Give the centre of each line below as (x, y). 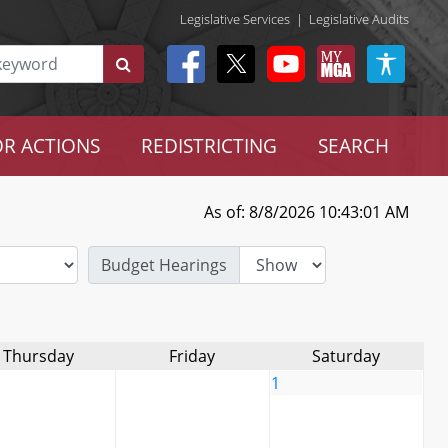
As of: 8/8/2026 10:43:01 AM (306, 212)
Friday (192, 356)
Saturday (346, 356)
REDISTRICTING (208, 145)
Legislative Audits (359, 18)
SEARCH (353, 145)
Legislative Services (235, 18)
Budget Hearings (164, 265)
